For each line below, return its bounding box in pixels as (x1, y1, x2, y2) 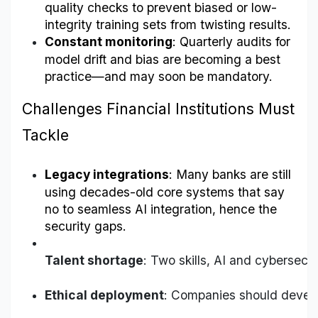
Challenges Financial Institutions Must (22, 99, 295, 119)
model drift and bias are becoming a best (45, 52, 280, 67)
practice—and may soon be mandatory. (45, 69, 273, 84)
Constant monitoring (45, 34, 172, 50)
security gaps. (45, 219, 126, 234)
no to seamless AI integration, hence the (45, 202, 277, 216)
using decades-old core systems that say (45, 185, 285, 199)
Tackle (22, 126, 69, 145)
